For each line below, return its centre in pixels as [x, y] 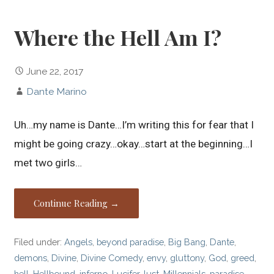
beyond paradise [131, 242]
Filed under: [39, 242]
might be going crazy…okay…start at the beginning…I [134, 144]
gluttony [187, 258]
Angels [79, 242]
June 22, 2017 [55, 72]
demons [31, 258]
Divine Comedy [112, 258]
